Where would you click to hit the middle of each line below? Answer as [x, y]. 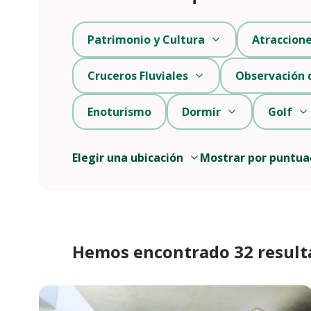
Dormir [201, 111]
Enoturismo [119, 111]
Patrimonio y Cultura [146, 39]
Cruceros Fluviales [138, 75]
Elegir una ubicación [128, 157]
